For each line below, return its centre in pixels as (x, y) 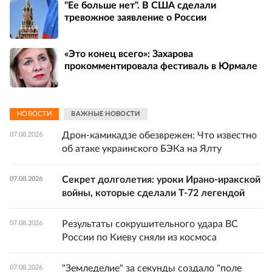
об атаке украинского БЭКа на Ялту (142, 148)
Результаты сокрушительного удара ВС (150, 224)
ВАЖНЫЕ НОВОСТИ (106, 114)
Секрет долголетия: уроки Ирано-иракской (161, 179)
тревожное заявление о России (135, 18)
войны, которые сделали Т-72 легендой (153, 193)
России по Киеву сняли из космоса (139, 237)
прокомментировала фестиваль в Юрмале (161, 66)
